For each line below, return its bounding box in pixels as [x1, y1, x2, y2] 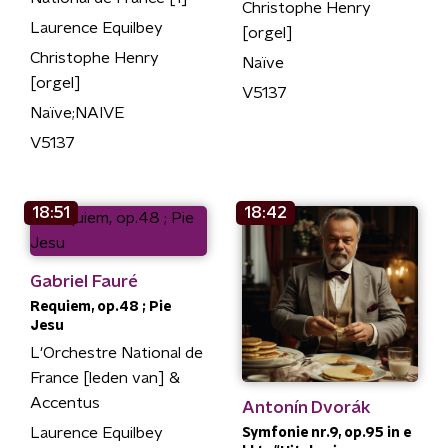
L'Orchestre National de [30, 344, 203, 361]
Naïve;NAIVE [30, 104, 124, 121]
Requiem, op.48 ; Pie [30, 299, 171, 314]
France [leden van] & [30, 369, 180, 386]
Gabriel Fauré [30, 272, 138, 290]
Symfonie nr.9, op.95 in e [241, 426, 411, 440]
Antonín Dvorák [241, 399, 371, 416]
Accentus [30, 394, 100, 411]
